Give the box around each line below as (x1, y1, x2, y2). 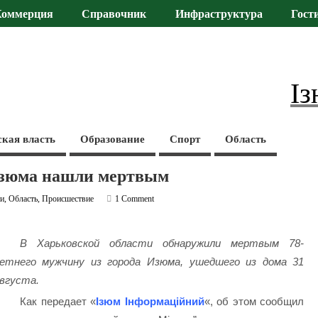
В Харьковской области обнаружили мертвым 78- (20, 237, 305, 250)
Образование (80, 133, 146, 145)
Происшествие (42, 193, 94, 204)
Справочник (82, 8, 147, 21)
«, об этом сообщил (204, 295, 305, 308)
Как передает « (20, 295, 97, 308)
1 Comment (115, 193, 155, 204)
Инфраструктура (175, 8, 263, 21)
